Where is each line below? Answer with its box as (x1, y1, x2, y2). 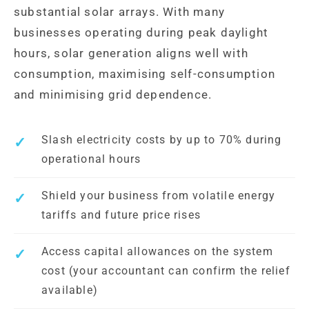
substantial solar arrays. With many (14, 5, 225, 19)
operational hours (41, 152, 141, 166)
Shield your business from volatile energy (41, 189, 276, 203)
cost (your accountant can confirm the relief (41, 264, 290, 278)
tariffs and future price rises (41, 208, 201, 222)
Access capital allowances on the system (41, 245, 273, 259)
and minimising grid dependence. (14, 88, 212, 102)
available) (41, 283, 98, 297)
